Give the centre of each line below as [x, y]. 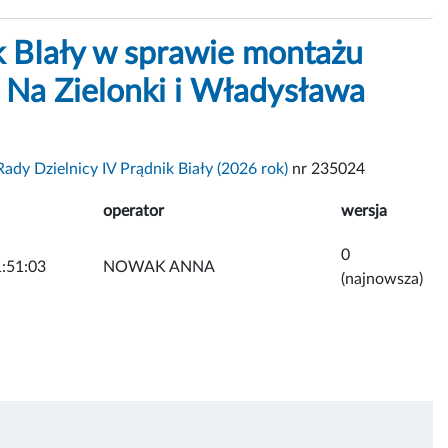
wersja [364, 210]
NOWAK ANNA [159, 266]
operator [133, 210]
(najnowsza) [382, 278]
